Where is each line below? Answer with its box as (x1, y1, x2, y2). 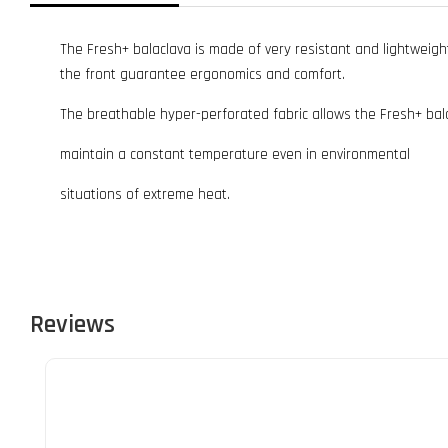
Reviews (30, 308, 115, 341)
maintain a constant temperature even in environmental (60, 145, 410, 164)
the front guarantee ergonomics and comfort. (60, 65, 345, 84)
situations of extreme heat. (60, 185, 230, 204)
